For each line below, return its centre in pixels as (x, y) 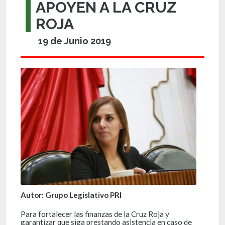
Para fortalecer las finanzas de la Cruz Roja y (95, 214)
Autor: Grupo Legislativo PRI (71, 195)
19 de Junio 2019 (75, 41)
